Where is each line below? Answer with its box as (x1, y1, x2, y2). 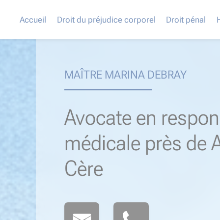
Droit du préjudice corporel (56, 14, 156, 25)
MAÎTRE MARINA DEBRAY (64, 68, 187, 81)
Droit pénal (166, 14, 206, 25)
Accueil (20, 14, 47, 25)
